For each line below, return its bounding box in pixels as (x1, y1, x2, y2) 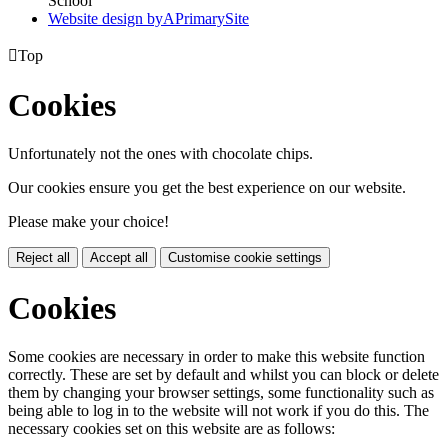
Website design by (48, 9, 163, 27)
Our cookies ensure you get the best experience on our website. (8, 179, 406, 197)
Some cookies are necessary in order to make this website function (8, 348, 425, 366)
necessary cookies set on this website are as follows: (8, 420, 335, 438)
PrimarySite (175, 9, 249, 27)
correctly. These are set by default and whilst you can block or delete (8, 366, 439, 384)
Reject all (16, 250, 70, 266)
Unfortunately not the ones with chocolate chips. (8, 145, 313, 163)
